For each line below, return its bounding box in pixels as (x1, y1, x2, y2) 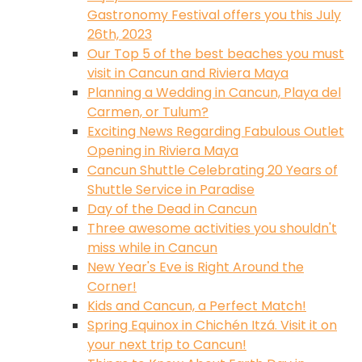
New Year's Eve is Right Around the (87, 257, 304, 276)
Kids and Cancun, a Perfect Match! (87, 296, 306, 315)
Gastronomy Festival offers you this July (87, 5, 341, 24)
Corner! (87, 276, 137, 296)
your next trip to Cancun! (87, 335, 246, 354)
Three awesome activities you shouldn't (87, 218, 337, 238)
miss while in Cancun (87, 238, 217, 257)
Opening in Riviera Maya (87, 141, 238, 160)
